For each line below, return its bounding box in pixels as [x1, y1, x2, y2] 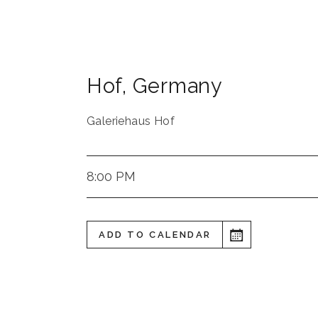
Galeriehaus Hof [87, 114, 175, 128]
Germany [132, 74, 223, 98]
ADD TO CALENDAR [99, 229, 212, 240]
